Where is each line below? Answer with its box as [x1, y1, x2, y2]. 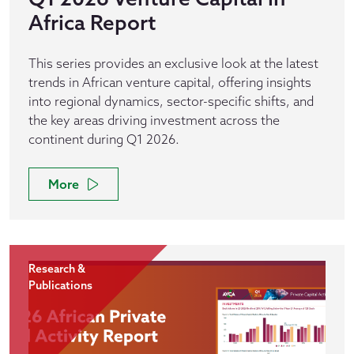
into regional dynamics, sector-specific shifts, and [28, 92, 314, 109]
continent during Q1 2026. [28, 130, 179, 147]
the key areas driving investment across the [28, 111, 280, 128]
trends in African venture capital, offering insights [28, 73, 311, 90]
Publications [28, 277, 92, 292]
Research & [28, 261, 85, 276]
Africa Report [28, 9, 156, 36]
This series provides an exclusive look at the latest [28, 55, 318, 71]
